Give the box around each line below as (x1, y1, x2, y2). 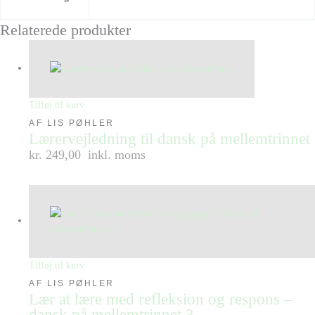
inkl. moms (88, 147, 146, 162)
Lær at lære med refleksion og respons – (29, 290, 293, 308)
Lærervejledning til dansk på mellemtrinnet (29, 129, 311, 148)
